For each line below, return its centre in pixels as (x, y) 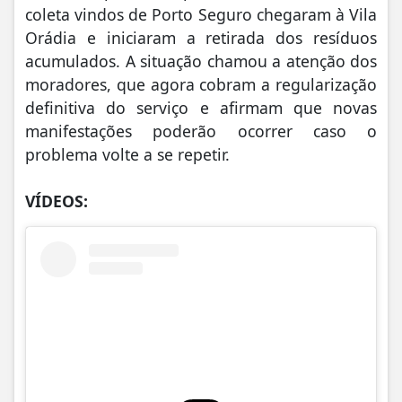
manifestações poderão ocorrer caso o (201, 131)
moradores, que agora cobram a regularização (201, 84)
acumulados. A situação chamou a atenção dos (201, 61)
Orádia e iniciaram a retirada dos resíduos (201, 37)
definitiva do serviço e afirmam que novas (201, 107)
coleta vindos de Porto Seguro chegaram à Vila (201, 14)
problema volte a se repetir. (127, 154)
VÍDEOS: (57, 201)
